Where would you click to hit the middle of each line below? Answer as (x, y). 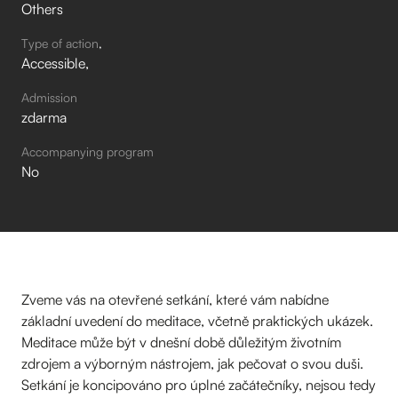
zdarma (44, 117)
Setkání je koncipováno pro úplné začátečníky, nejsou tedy (199, 384)
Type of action (60, 43)
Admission (49, 97)
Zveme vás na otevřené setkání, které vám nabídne (175, 299)
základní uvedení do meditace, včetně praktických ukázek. (197, 320)
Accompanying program (88, 151)
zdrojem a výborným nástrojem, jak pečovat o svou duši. (192, 363)
